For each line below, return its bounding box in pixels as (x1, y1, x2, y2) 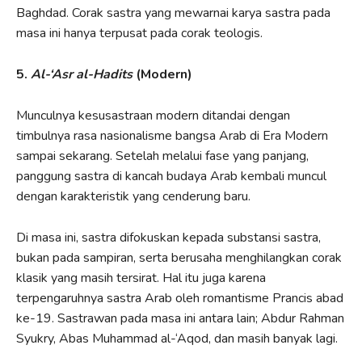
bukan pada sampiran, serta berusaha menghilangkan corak (16, 248, 342, 267)
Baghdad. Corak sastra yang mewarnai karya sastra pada (16, 3, 330, 22)
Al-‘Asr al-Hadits (31, 65, 136, 83)
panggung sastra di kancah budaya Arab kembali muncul (16, 166, 326, 185)
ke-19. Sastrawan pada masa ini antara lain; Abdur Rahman (16, 309, 344, 327)
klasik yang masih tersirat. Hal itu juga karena (16, 268, 266, 287)
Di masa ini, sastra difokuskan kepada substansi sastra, (16, 228, 321, 246)
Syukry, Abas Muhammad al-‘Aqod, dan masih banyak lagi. (16, 329, 338, 347)
